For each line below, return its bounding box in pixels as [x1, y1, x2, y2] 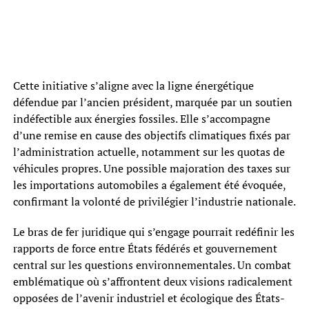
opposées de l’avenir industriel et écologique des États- [12, 290, 285, 306]
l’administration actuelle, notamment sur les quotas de [12, 143, 285, 159]
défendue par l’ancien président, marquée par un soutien [12, 94, 292, 110]
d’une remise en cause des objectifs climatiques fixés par [12, 127, 290, 143]
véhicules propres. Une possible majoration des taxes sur [12, 160, 290, 176]
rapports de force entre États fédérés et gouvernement [12, 240, 277, 256]
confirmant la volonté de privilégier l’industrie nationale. [12, 193, 296, 209]
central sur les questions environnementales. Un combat [12, 257, 291, 272]
